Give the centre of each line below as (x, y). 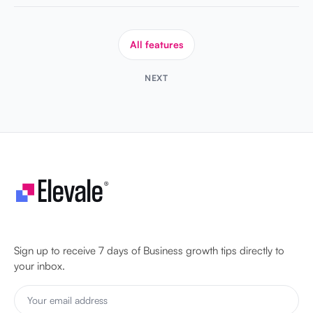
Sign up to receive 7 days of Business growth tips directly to (149, 250)
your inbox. (39, 265)
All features (156, 44)
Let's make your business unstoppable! (116, 223)
